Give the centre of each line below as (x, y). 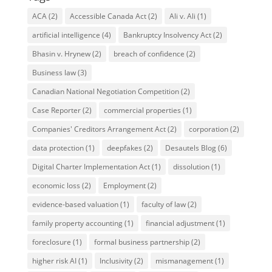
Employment (124, 185)
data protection (58, 148)
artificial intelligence (66, 35)
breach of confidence (149, 54)
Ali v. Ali (182, 16)
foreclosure (51, 242)
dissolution (191, 167)
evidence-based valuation (75, 204)
